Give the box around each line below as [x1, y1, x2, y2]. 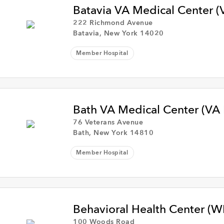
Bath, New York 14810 [73, 129, 154, 136]
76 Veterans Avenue [73, 119, 143, 126]
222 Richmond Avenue [73, 19, 153, 26]
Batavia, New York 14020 [73, 30, 164, 37]
